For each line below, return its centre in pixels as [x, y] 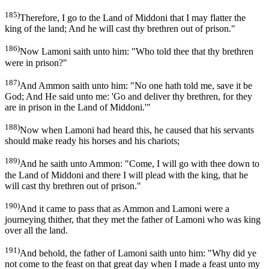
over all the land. [36, 231]
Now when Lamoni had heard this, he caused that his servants [137, 130]
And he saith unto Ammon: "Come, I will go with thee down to [140, 164]
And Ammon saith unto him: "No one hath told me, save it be [136, 86]
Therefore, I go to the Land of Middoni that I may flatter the [133, 18]
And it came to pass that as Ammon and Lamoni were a [125, 209]
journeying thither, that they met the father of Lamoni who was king [133, 220]
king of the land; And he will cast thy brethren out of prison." [120, 29]
